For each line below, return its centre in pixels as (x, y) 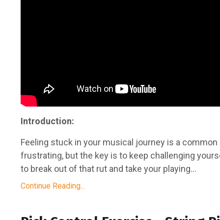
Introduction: (47, 121)
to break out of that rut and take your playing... (109, 169)
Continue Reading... (53, 186)
